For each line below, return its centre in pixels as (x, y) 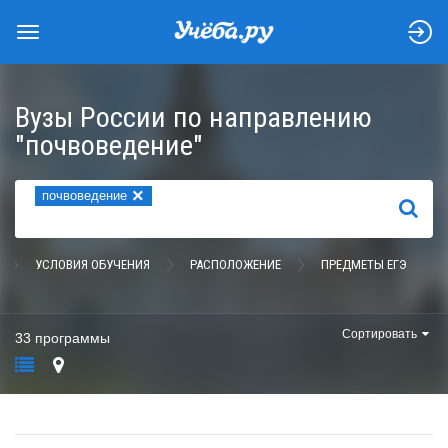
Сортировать (379, 334)
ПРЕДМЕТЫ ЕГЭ (364, 264)
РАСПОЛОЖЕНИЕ (235, 264)
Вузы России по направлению (193, 117)
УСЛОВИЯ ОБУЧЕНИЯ (92, 264)
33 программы (62, 338)
